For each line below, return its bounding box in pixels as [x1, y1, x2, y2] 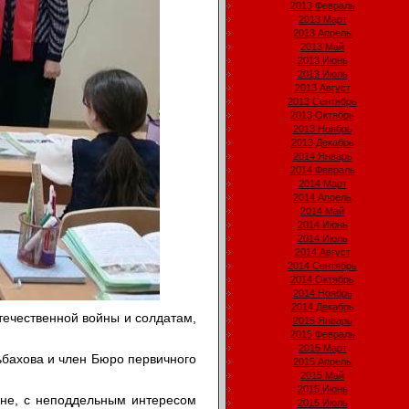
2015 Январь [292, 315, 352, 327]
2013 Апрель [293, 27, 351, 39]
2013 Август [294, 82, 351, 94]
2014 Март [298, 178, 347, 190]
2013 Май [300, 41, 344, 53]
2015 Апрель [293, 356, 351, 368]
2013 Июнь [297, 55, 348, 67]
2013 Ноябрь [292, 123, 352, 135]
